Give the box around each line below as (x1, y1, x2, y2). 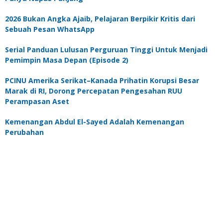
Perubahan (5, 127, 44, 137)
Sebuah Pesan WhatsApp (5, 24, 95, 34)
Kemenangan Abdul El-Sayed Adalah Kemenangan (5, 116, 184, 126)
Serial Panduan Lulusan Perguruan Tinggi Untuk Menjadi (5, 44, 208, 54)
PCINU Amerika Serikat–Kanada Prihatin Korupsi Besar (5, 75, 199, 85)
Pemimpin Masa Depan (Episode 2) (5, 55, 128, 65)
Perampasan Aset (5, 96, 69, 106)
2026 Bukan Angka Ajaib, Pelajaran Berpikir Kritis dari (5, 13, 195, 23)
